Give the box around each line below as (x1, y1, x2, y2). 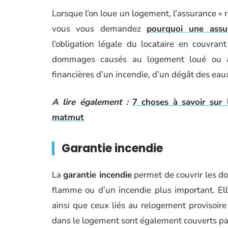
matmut (52, 111, 84, 123)
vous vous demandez (52, 23, 147, 35)
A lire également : (52, 96, 129, 108)
